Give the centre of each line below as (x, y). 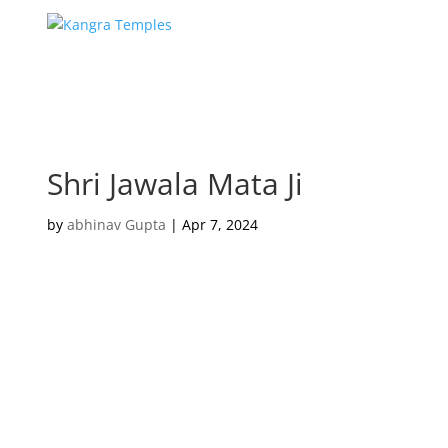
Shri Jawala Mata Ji (175, 183)
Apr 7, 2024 (220, 224)
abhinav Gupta (116, 224)
